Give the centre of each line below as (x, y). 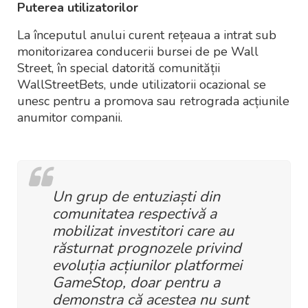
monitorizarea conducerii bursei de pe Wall (138, 52)
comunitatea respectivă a (134, 214)
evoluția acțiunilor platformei (147, 266)
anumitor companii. (70, 118)
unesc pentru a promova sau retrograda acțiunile (153, 101)
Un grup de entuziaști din (136, 197)
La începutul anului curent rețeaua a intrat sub (147, 35)
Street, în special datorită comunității (119, 68)
